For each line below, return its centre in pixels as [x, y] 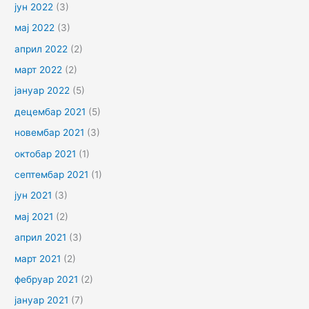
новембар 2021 [50, 133]
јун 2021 [33, 196]
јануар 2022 [42, 91]
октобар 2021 [46, 153]
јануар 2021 [42, 300]
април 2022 [41, 49]
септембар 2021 [52, 174]
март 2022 [39, 69]
